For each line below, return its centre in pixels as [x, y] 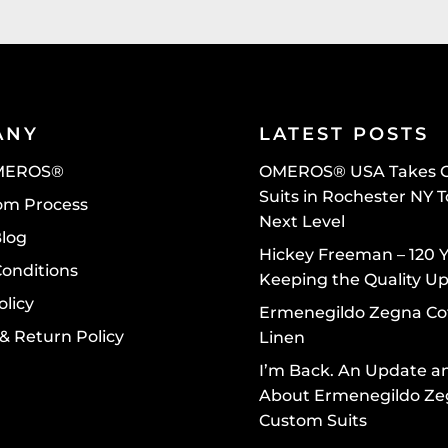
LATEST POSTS [344, 134]
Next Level [302, 222]
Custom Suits [313, 421]
